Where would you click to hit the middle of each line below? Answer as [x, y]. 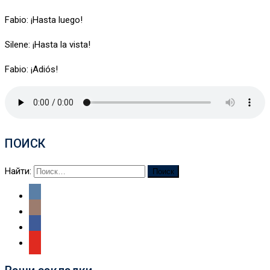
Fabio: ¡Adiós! [31, 69]
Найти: [18, 171]
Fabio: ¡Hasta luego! [44, 20]
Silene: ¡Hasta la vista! [48, 44]
